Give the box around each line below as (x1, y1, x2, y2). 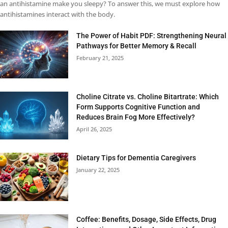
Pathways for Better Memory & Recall (76, 42, 197, 50)
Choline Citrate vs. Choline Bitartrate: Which (76, 93, 219, 101)
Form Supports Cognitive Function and (76, 103, 201, 111)
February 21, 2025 (76, 54, 124, 62)
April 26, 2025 (76, 125, 112, 133)
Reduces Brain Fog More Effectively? (76, 113, 195, 122)
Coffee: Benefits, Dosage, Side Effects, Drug (76, 215, 217, 223)
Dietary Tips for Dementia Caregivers (76, 154, 196, 162)
